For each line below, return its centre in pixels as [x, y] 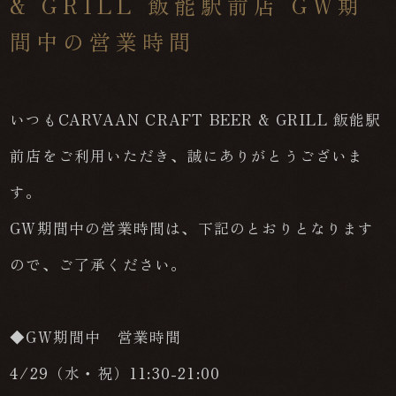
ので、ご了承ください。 [99, 264]
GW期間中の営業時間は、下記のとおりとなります [192, 228]
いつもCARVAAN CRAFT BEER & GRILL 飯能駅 [196, 119]
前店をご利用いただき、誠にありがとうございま [187, 155]
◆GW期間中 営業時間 [96, 336]
